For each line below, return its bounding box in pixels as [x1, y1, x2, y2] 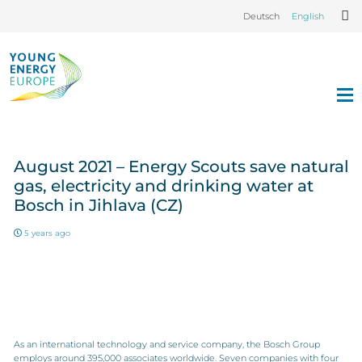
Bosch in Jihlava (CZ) [13, 196, 183, 215]
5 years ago [24, 228, 71, 238]
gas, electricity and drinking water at [13, 176, 314, 196]
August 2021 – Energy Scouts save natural [13, 157, 349, 176]
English [291, 11, 324, 22]
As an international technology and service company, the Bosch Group [13, 339, 320, 350]
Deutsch [242, 11, 280, 22]
